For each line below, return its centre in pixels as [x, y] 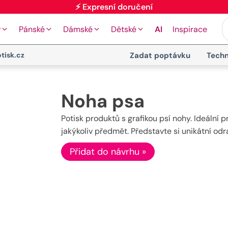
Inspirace [190, 29]
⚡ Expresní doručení [114, 19]
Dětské [124, 29]
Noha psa [103, 101]
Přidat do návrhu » [108, 152]
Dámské [78, 29]
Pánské [32, 29]
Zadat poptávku [160, 55]
